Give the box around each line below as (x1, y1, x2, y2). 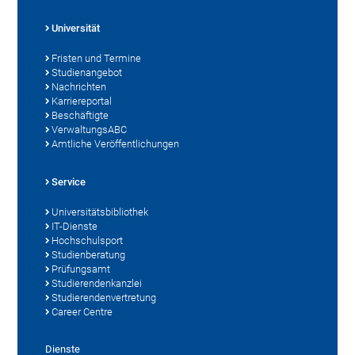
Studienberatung (52, 248, 126, 261)
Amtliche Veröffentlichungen (52, 137, 180, 150)
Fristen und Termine (52, 52, 142, 64)
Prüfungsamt (52, 262, 111, 275)
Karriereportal (52, 94, 113, 107)
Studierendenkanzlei (52, 277, 143, 289)
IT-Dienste (52, 219, 98, 232)
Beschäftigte (52, 109, 109, 121)
